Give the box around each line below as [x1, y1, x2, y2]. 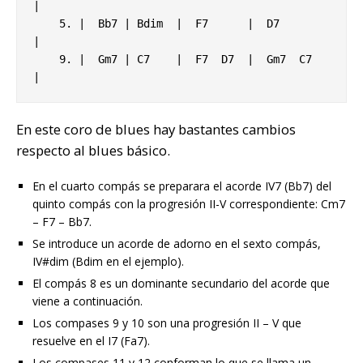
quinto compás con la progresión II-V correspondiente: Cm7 [32, 196, 345, 212]
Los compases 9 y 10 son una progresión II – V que [32, 315, 301, 331]
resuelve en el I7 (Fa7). [32, 333, 150, 349]
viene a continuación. [32, 293, 143, 310]
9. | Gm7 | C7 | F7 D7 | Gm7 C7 [33, 53, 59, 66]
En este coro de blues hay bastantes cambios [16, 120, 296, 139]
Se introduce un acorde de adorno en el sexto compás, [32, 236, 321, 252]
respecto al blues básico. [16, 141, 170, 160]
